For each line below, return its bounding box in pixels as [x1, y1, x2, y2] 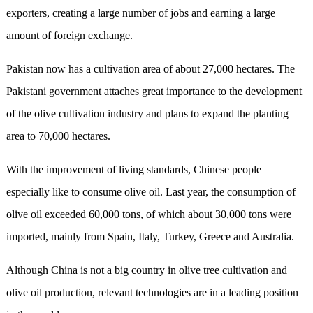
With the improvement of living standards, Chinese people [6, 163, 261, 176]
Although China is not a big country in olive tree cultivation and [6, 264, 287, 277]
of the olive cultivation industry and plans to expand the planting [6, 108, 289, 120]
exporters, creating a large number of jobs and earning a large [6, 7, 275, 20]
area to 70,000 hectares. [6, 130, 110, 143]
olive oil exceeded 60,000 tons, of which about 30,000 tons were [6, 208, 291, 221]
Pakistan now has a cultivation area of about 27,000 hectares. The [6, 63, 295, 75]
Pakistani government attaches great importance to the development [6, 85, 302, 98]
